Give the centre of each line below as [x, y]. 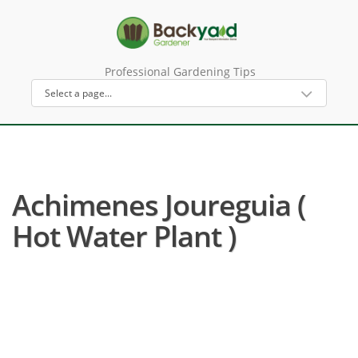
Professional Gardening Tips [180, 72]
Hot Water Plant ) [124, 236]
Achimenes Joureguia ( [159, 205]
